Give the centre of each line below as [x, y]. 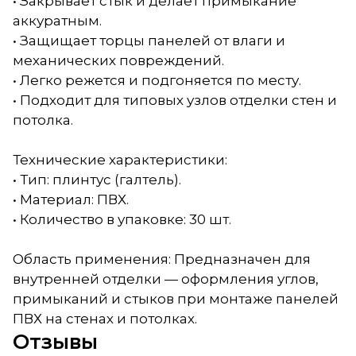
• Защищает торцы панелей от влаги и [149, 40]
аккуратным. [57, 20]
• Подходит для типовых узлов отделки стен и [175, 100]
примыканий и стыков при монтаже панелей [176, 298]
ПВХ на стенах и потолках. [105, 318]
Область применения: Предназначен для [162, 259]
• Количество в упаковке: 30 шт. [122, 219]
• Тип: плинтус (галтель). [97, 179]
